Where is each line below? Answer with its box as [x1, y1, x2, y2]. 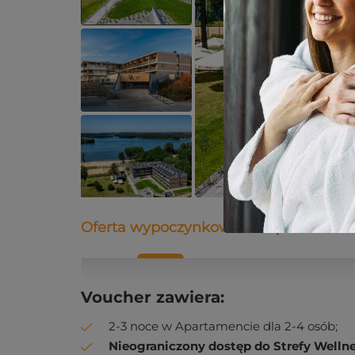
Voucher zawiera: [81, 288, 224, 307]
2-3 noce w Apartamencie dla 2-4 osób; [109, 319, 338, 334]
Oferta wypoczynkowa [81, 219, 240, 236]
